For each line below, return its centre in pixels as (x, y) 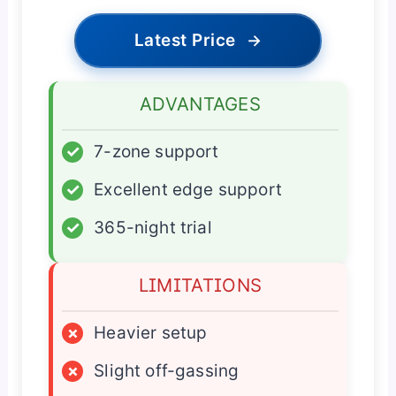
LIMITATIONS (200, 285)
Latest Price (185, 40)
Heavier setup (151, 332)
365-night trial (153, 227)
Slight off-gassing (167, 370)
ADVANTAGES (200, 103)
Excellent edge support (188, 189)
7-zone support (156, 151)
